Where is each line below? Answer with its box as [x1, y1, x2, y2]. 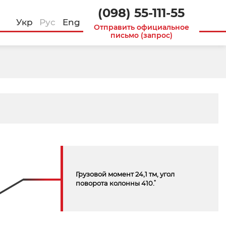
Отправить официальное [93, 23, 189, 32]
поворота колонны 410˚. [75, 179, 154, 187]
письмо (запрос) [110, 31, 173, 40]
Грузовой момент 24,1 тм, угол [75, 170, 175, 178]
